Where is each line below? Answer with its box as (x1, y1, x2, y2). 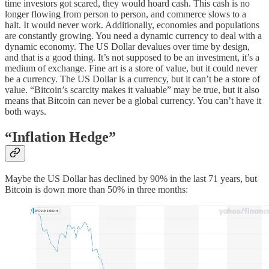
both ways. (5, 106, 46, 117)
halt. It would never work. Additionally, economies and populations (5, 20, 259, 31)
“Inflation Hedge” (5, 128, 116, 145)
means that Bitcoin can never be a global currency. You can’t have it (5, 95, 261, 106)
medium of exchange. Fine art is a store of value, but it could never (5, 63, 257, 74)
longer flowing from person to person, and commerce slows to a (5, 9, 246, 20)
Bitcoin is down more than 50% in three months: (5, 184, 188, 195)
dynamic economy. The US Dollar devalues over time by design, (5, 41, 250, 52)
